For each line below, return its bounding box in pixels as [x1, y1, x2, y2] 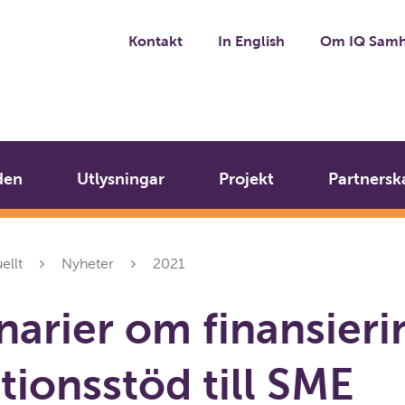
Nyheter [61, 256, 114, 271]
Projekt [219, 170, 274, 188]
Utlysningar [77, 170, 165, 188]
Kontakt [128, 33, 183, 49]
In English [218, 33, 285, 49]
